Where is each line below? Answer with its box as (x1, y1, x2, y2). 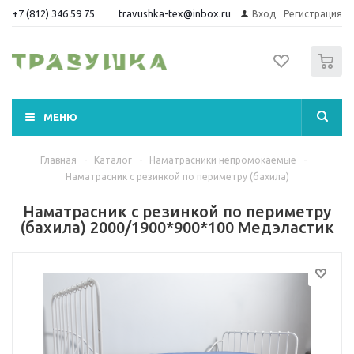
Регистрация (284, 9, 342, 19)
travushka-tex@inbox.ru (119, 7, 231, 19)
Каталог (94, 155, 132, 165)
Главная (40, 155, 77, 165)
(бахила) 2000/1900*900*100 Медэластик (20, 218, 334, 236)
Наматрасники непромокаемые (149, 155, 296, 165)
